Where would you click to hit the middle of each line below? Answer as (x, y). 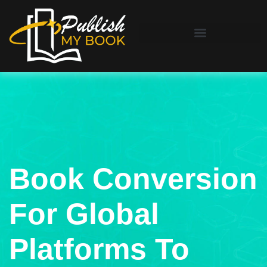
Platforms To (99, 249)
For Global (84, 214)
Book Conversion (133, 178)
